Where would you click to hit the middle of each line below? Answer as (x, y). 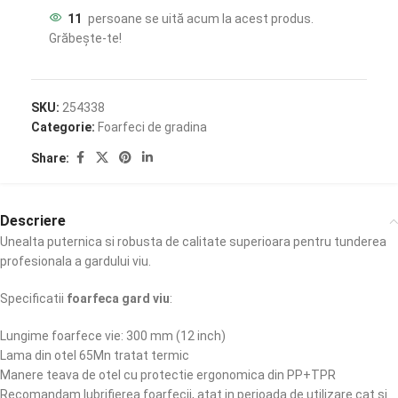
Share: (50, 158)
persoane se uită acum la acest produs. (201, 19)
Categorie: (63, 127)
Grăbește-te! (85, 38)
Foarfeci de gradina (152, 127)
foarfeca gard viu (118, 298)
